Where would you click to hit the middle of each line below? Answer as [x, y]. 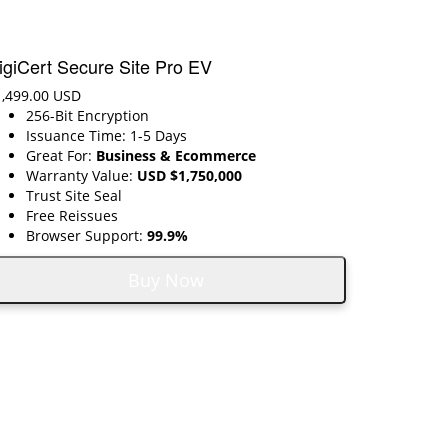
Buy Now [166, 279]
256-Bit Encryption [87, 115]
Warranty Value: [81, 175]
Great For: [61, 155]
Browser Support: [86, 235]
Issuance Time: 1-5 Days [106, 135]
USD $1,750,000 [189, 175]
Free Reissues [72, 215]
